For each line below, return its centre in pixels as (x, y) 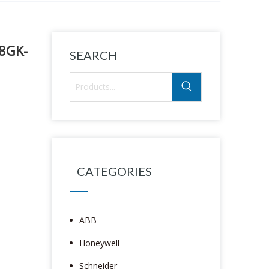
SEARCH (94, 55)
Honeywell (99, 243)
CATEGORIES (114, 171)
